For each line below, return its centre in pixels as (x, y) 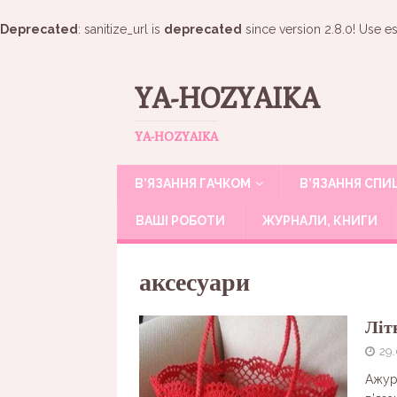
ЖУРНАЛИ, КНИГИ (319, 221)
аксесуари (195, 281)
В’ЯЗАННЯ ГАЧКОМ (193, 183)
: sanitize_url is (121, 29)
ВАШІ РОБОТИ (180, 221)
